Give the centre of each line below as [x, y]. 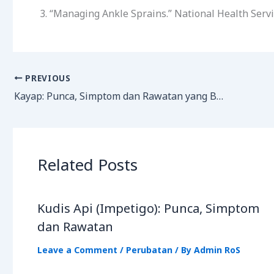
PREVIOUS [46, 78]
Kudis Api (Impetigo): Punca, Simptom [148, 208]
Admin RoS [217, 250]
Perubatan [149, 250]
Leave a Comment [77, 250]
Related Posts [87, 164]
